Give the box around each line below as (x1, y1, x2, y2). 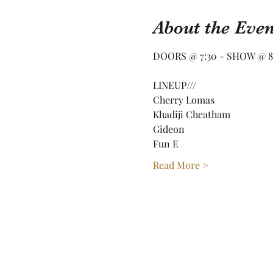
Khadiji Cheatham (152, 108, 230, 121)
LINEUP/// (152, 79, 196, 91)
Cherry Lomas (152, 93, 214, 106)
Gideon (152, 122, 185, 135)
